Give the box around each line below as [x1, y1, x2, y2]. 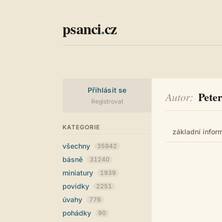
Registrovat [91, 98, 123, 105]
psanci [62, 17, 101, 39]
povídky [62, 182, 91, 190]
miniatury [62, 168, 95, 177]
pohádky [62, 209, 93, 217]
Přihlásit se [87, 86, 127, 94]
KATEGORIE [62, 123, 100, 131]
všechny [62, 142, 92, 150]
